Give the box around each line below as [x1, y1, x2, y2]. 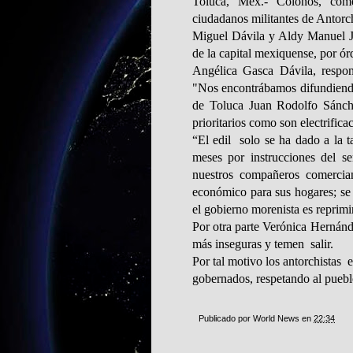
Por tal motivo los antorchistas [192, 254, 341, 268]
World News [253, 313, 299, 323]
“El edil [192, 132, 232, 147]
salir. [310, 236, 333, 251]
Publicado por [199, 313, 253, 323]
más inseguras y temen [192, 236, 304, 251]
